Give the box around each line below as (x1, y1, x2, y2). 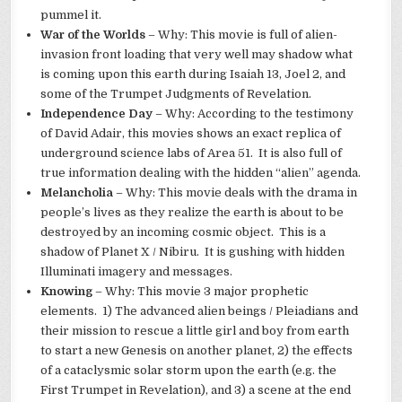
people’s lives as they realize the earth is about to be (40, 205, 345, 220)
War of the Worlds (40, 28, 146, 42)
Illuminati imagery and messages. (40, 265, 233, 279)
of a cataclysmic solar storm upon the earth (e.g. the (40, 363, 337, 378)
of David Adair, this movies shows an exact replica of (40, 127, 342, 141)
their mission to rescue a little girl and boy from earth (40, 324, 350, 338)
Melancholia (40, 186, 114, 200)
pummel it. (40, 8, 102, 22)
